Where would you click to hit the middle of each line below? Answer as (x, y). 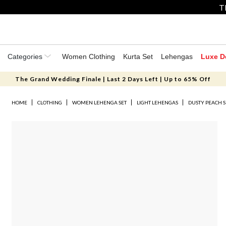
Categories (26, 56)
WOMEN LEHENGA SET (100, 102)
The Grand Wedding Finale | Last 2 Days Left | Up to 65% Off (113, 79)
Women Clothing (89, 56)
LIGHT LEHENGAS (158, 102)
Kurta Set (138, 56)
